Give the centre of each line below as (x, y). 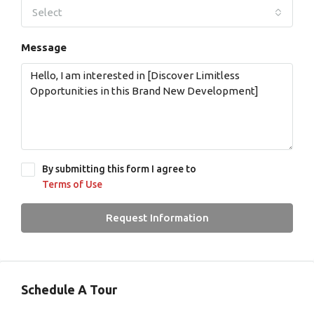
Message (44, 48)
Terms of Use (72, 185)
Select (47, 13)
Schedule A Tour (69, 290)
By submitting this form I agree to (119, 169)
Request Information (157, 218)
